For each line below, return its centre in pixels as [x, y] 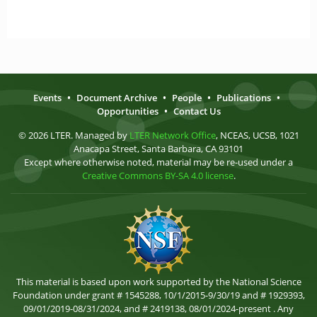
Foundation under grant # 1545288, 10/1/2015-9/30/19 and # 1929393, [158, 295]
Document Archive [117, 98]
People [187, 98]
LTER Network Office [172, 135]
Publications [244, 98]
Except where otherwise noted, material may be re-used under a [158, 162]
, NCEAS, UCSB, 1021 [257, 135]
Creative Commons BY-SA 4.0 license [157, 175]
